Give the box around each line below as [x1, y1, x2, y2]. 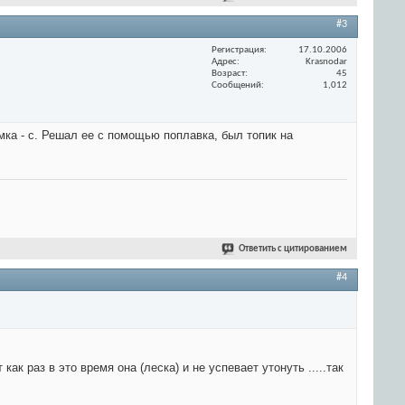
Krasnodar [306, 56, 347, 67]
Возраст [212, 68, 245, 79]
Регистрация [212, 44, 264, 55]
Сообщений [212, 80, 261, 90]
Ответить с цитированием [239, 244, 347, 255]
